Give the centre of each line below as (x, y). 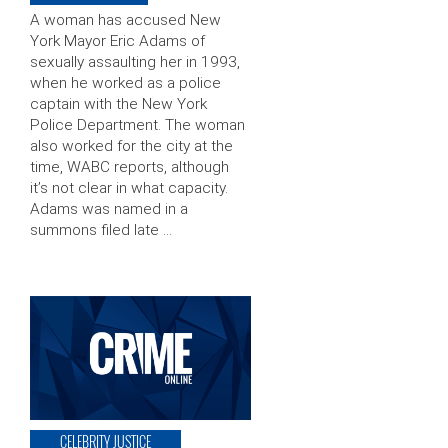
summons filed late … (101, 230)
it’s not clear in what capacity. (129, 188)
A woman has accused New (125, 20)
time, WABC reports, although (129, 167)
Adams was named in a (109, 209)
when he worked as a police (125, 83)
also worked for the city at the (131, 146)
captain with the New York (118, 104)
